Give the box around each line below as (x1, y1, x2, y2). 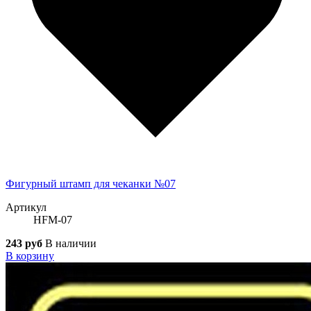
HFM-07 (33, 213, 72, 226)
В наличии (45, 237, 96, 249)
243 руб (6, 237, 42, 249)
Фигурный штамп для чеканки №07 (6, 177, 176, 190)
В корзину (6, 249, 54, 262)
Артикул (6, 201, 47, 213)
